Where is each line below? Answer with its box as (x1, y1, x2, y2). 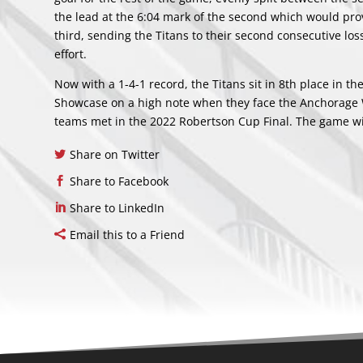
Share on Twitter (70, 147, 160, 163)
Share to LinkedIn (70, 200, 165, 216)
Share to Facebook (70, 173, 169, 190)
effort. (54, 46, 91, 62)
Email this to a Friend (70, 227, 186, 243)
